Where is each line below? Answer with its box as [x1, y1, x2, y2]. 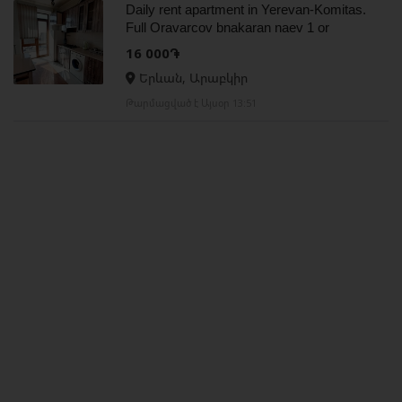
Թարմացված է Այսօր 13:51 [126, 96, 257, 109]
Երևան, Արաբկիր [135, 69, 248, 86]
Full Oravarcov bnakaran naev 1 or [126, 18, 329, 36]
